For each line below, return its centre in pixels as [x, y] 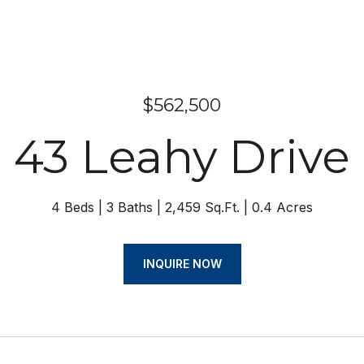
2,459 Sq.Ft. [202, 207]
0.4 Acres [282, 207]
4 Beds [73, 207]
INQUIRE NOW [182, 264]
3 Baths [130, 207]
